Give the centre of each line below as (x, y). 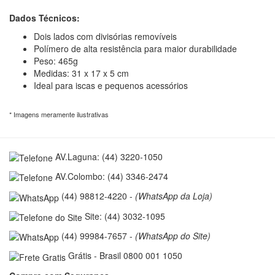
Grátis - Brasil (95, 256)
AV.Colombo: (80, 176)
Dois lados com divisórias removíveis (105, 36)
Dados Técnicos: (45, 17)
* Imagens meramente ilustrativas (59, 114)
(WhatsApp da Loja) (174, 196)
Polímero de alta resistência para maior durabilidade (135, 48)
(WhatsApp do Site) (173, 236)
